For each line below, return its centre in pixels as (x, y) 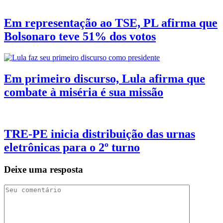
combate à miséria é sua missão (84, 92)
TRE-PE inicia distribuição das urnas (100, 134)
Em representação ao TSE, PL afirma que (111, 23)
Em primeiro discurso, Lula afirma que (105, 78)
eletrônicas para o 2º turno (72, 148)
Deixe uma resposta (44, 170)
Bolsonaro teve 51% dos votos (80, 36)
